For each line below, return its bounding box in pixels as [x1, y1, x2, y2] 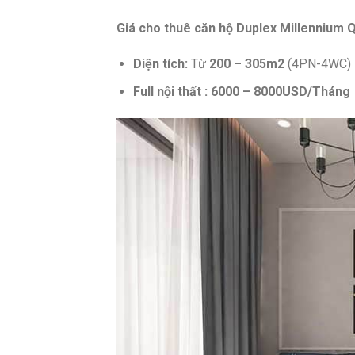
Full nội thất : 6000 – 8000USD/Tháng [132, 84, 350, 100]
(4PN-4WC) [284, 56, 351, 72]
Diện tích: [132, 56, 191, 72]
